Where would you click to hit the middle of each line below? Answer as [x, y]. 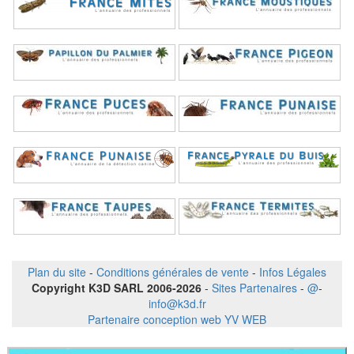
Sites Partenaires [254, 287]
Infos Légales [293, 271]
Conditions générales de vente [173, 271]
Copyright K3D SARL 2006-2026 [118, 287]
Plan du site [57, 271]
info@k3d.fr [177, 303]
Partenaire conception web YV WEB [177, 319]
